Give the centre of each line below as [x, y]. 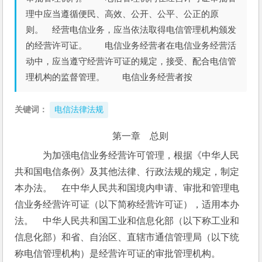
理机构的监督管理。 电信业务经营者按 [109, 77]
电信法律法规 [79, 110]
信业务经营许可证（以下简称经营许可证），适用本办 [127, 204]
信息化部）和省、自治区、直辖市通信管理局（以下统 [127, 237]
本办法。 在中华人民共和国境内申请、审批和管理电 [127, 188]
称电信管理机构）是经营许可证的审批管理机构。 [127, 254]
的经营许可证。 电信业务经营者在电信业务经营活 [131, 45]
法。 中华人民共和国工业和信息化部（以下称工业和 [127, 221]
